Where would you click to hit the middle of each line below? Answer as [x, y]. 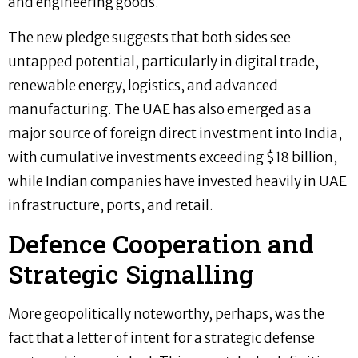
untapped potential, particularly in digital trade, [163, 62]
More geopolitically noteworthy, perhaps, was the [166, 314]
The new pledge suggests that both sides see [149, 38]
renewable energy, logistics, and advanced [143, 86]
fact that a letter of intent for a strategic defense [161, 338]
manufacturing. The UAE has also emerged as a [160, 110]
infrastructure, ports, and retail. [111, 206]
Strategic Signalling [131, 274]
